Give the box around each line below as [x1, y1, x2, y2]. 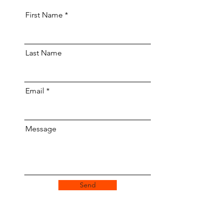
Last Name [25, 48, 62, 57]
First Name [25, 10, 63, 19]
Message [25, 124, 56, 133]
